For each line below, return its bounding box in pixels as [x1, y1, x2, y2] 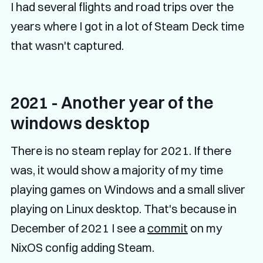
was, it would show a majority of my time [10, 162, 223, 177]
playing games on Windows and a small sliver [10, 181, 245, 197]
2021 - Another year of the [10, 92, 214, 113]
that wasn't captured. [10, 38, 124, 53]
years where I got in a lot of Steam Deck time [10, 18, 244, 33]
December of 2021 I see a [10, 220, 147, 235]
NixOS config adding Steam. [10, 240, 154, 255]
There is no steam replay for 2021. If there [10, 143, 231, 158]
